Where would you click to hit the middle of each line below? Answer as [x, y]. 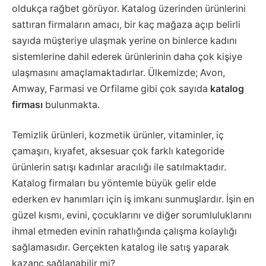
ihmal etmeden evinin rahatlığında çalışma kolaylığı [124, 232]
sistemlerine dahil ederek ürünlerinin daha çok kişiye [127, 56]
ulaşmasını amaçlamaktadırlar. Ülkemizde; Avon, [118, 72]
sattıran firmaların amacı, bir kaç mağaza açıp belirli [126, 24]
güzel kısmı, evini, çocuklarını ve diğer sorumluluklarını [132, 216]
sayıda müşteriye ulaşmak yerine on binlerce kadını [124, 40]
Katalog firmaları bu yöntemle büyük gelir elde [114, 183]
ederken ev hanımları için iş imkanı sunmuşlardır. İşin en [133, 199]
